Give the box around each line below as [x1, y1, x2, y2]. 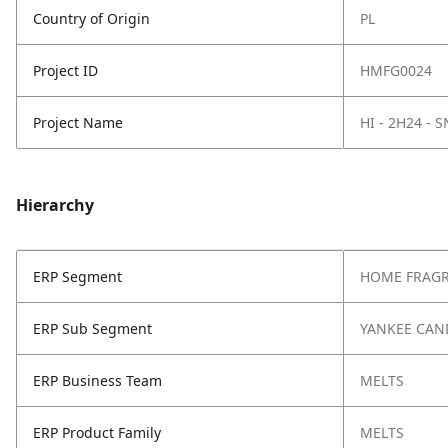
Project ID [33, 61, 98, 80]
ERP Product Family [33, 423, 161, 442]
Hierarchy [16, 194, 94, 216]
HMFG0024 [360, 61, 432, 80]
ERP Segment [33, 267, 122, 286]
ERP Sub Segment [33, 319, 152, 338]
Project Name [33, 113, 123, 132]
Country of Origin [33, 9, 150, 28]
